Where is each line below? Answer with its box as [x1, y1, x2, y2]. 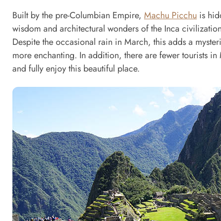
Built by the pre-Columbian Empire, [12, 9, 144, 22]
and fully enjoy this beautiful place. [12, 62, 140, 75]
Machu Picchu [144, 9, 197, 22]
